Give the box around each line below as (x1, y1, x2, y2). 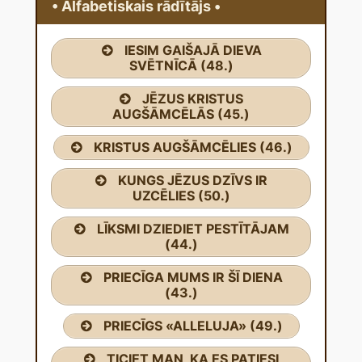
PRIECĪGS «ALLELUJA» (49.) (103, 317, 283, 334)
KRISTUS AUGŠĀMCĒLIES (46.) (93, 138, 293, 155)
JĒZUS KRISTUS (142, 90, 243, 107)
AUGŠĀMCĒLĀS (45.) (112, 105, 250, 122)
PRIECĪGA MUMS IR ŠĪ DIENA (103, 268, 283, 285)
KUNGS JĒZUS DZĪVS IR (118, 171, 267, 188)
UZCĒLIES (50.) (132, 187, 230, 204)
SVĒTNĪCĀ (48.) (128, 57, 234, 74)
